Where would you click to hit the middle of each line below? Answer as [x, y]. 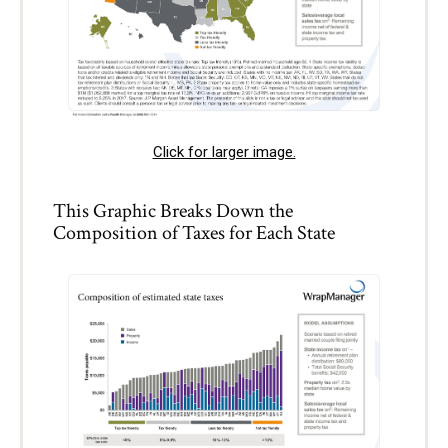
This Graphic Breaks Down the [173, 210]
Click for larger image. [224, 151]
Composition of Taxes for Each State [194, 232]
